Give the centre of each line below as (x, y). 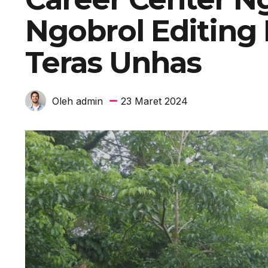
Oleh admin (77, 101)
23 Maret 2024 (154, 101)
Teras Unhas (113, 63)
